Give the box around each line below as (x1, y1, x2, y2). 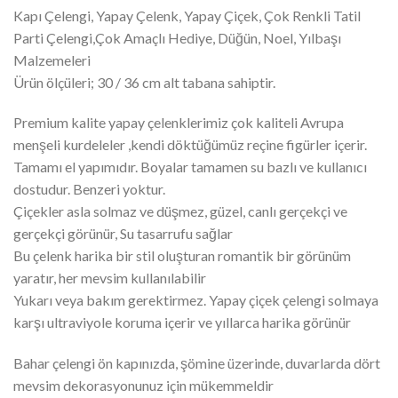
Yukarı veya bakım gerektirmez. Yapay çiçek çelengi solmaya (13, 291, 378, 309)
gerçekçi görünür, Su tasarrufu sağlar (13, 225, 233, 243)
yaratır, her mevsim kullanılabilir (13, 269, 206, 287)
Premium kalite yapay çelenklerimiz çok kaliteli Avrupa (13, 114, 344, 131)
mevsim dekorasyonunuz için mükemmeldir (13, 377, 274, 394)
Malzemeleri (13, 51, 91, 68)
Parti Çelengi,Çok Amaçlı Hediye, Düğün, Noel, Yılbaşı (13, 28, 341, 46)
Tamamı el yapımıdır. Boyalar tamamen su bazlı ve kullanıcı (13, 158, 367, 176)
